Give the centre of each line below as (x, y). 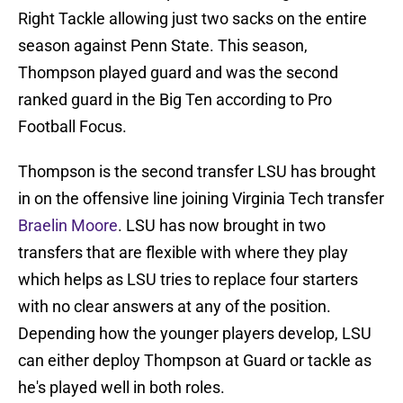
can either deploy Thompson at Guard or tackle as (195, 361)
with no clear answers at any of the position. (175, 307)
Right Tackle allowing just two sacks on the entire (193, 19)
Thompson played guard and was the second (178, 73)
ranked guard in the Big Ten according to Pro (175, 100)
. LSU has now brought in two (222, 226)
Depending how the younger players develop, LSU (195, 334)
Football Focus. (72, 127)
